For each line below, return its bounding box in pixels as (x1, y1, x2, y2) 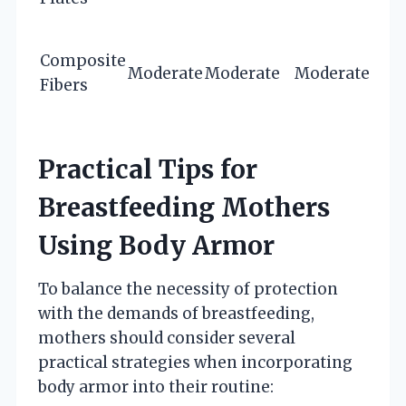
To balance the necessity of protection (38, 278, 338, 299)
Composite (40, 50, 126, 71)
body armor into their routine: (38, 376, 274, 397)
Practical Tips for (38, 152, 257, 186)
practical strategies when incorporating (38, 352, 353, 372)
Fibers (40, 74, 88, 95)
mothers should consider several (38, 327, 295, 348)
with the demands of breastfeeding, (38, 303, 314, 324)
